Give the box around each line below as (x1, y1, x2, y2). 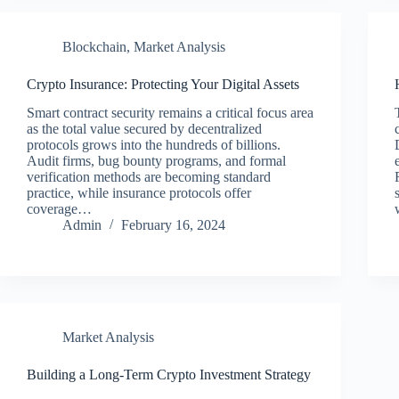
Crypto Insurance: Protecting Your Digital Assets (27, 76, 299, 92)
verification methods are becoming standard (27, 169, 271, 185)
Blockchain (62, 38, 126, 54)
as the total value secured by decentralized (27, 121, 262, 137)
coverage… (27, 201, 92, 217)
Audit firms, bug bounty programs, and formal (27, 153, 286, 169)
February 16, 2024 (121, 217, 225, 233)
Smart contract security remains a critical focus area (27, 105, 313, 121)
